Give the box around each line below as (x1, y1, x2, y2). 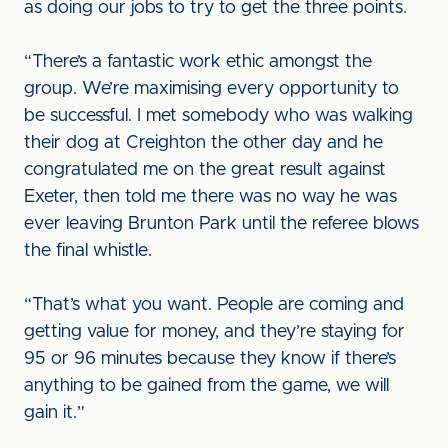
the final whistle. (24, 242, 152, 260)
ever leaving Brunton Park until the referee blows (24, 215, 419, 233)
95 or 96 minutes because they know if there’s (24, 350, 396, 368)
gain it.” (24, 404, 85, 422)
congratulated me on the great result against (24, 161, 386, 179)
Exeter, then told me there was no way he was (24, 188, 397, 206)
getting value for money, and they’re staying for (24, 323, 405, 341)
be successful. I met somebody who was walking (24, 107, 413, 125)
